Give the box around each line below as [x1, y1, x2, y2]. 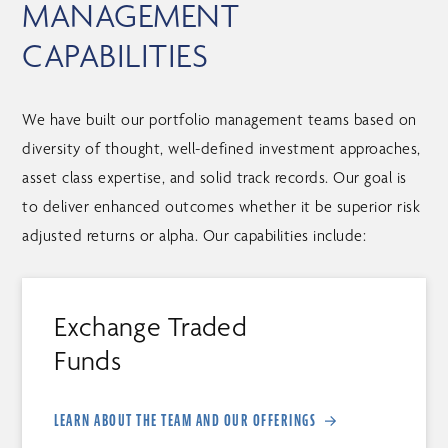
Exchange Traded [54, 311, 247, 344]
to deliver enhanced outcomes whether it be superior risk [22, 196, 421, 216]
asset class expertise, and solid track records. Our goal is [22, 167, 407, 187]
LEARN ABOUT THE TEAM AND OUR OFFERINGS [54, 411, 317, 431]
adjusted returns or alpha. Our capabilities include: [22, 225, 367, 245]
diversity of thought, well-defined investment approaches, [22, 138, 421, 158]
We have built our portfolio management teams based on [22, 109, 417, 129]
